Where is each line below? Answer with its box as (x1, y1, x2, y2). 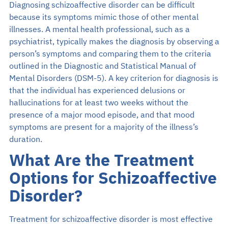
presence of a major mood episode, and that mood (9, 108, 194, 122)
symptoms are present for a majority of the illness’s (9, 120, 198, 134)
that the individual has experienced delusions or (9, 83, 185, 97)
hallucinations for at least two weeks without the (9, 96, 188, 109)
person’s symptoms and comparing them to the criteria (9, 47, 211, 61)
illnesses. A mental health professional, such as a (9, 22, 190, 36)
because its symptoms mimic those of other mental (9, 10, 198, 24)
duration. (9, 132, 42, 146)
